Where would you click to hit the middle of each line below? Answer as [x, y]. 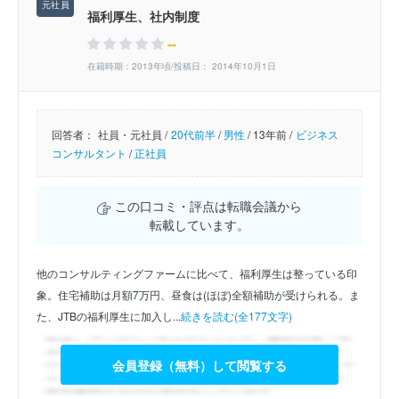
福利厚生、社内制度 [143, 16]
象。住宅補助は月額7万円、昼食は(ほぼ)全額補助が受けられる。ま [198, 295]
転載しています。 [199, 225]
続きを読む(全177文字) [236, 316]
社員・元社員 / [133, 134]
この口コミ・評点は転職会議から [206, 206]
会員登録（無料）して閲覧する [199, 366]
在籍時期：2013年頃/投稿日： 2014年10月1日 [182, 66]
